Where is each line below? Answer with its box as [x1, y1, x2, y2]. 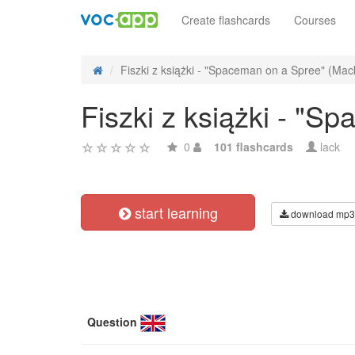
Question [87, 314, 137, 330]
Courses [294, 12, 336, 28]
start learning [130, 202, 218, 223]
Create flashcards [181, 12, 270, 28]
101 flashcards [214, 139, 293, 155]
